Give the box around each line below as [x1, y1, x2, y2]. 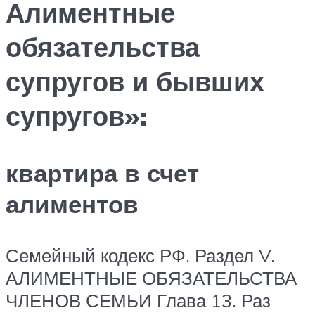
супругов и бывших [6, 63, 264, 98]
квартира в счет [6, 157, 199, 188]
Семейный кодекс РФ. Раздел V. [6, 244, 275, 267]
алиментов [6, 188, 139, 219]
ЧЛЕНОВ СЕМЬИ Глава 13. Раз [6, 289, 271, 312]
